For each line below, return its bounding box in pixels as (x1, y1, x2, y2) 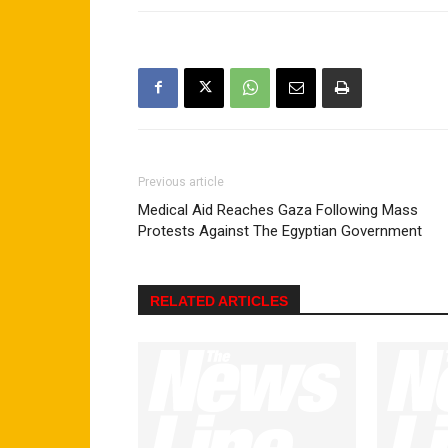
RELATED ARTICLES (150, 292, 288, 309)
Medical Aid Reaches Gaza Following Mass (138, 200, 418, 219)
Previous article (138, 174, 224, 189)
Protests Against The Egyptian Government (138, 221, 422, 240)
